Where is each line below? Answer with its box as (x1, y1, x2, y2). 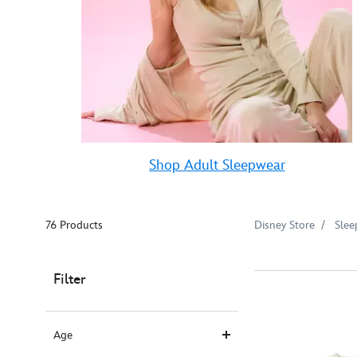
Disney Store (254, 218, 315, 232)
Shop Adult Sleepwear (148, 157, 285, 174)
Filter (53, 271, 86, 288)
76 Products (45, 218, 103, 232)
